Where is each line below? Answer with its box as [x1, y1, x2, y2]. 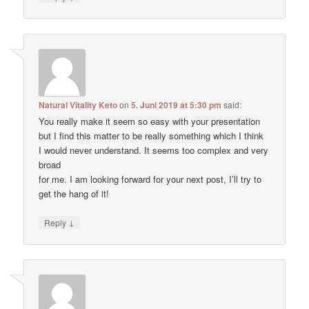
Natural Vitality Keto [39, 98, 118, 111]
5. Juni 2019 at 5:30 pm [131, 98, 222, 111]
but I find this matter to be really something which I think [39, 128, 264, 142]
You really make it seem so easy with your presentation [39, 114, 261, 128]
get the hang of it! [39, 186, 110, 200]
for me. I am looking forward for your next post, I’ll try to [39, 172, 262, 186]
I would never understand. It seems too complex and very [39, 143, 269, 157]
